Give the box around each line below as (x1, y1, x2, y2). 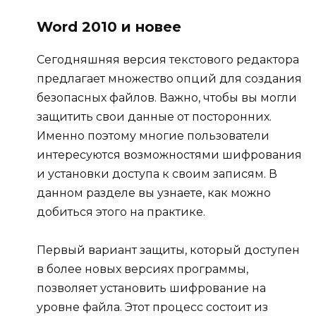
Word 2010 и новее (37, 18, 181, 36)
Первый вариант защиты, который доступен (37, 243, 300, 257)
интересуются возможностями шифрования (37, 148, 302, 162)
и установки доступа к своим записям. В (37, 167, 277, 181)
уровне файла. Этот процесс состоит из (37, 300, 268, 315)
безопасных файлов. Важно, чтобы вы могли (37, 91, 297, 105)
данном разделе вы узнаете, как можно (37, 186, 271, 200)
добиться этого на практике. (37, 205, 205, 219)
